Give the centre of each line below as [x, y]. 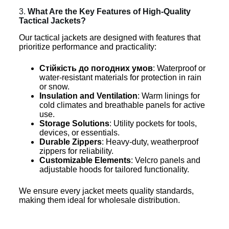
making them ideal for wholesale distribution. [99, 200]
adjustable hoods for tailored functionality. [114, 169]
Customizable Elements [85, 160]
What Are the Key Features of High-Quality [109, 11]
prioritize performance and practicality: [87, 47]
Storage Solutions [74, 123]
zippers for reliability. [76, 151]
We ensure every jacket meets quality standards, [106, 191]
